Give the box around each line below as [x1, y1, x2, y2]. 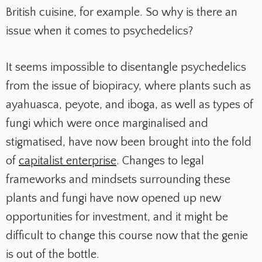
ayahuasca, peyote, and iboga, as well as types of [6, 98, 253, 112]
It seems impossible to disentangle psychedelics [6, 61, 246, 74]
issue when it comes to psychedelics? [6, 25, 193, 38]
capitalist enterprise [19, 154, 116, 168]
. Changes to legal [116, 154, 204, 168]
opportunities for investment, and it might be [6, 211, 228, 224]
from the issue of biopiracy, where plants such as [6, 80, 251, 93]
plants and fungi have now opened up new [6, 192, 221, 205]
